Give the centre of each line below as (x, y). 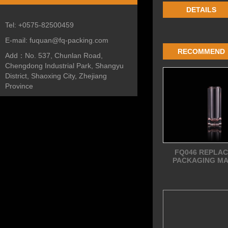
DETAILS (201, 9)
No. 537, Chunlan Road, (64, 55)
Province (19, 86)
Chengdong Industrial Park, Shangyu (64, 66)
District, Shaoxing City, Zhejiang (56, 76)
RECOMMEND (201, 51)
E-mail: (17, 40)
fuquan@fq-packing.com (69, 40)
